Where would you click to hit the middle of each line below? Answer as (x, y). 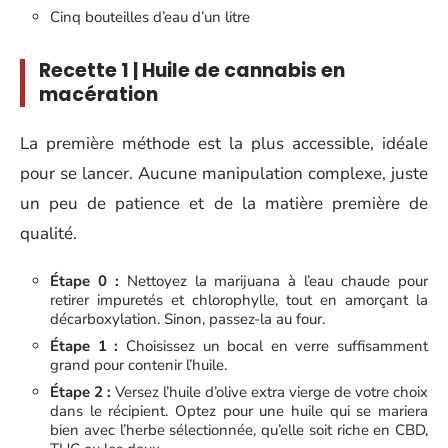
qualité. (48, 233)
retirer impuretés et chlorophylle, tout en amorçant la (239, 299)
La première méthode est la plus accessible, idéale (224, 143)
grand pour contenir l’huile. (138, 364)
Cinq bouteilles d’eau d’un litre (150, 16)
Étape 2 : (80, 391)
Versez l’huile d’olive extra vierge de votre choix (269, 391)
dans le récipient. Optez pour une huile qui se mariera (239, 410)
